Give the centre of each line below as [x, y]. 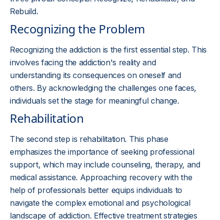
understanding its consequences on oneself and [96, 75]
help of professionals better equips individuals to [96, 190]
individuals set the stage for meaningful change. [95, 101]
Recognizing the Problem [77, 29]
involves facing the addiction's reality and [83, 62]
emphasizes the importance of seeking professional [102, 152]
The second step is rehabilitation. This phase [89, 139]
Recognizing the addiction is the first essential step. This [109, 50]
